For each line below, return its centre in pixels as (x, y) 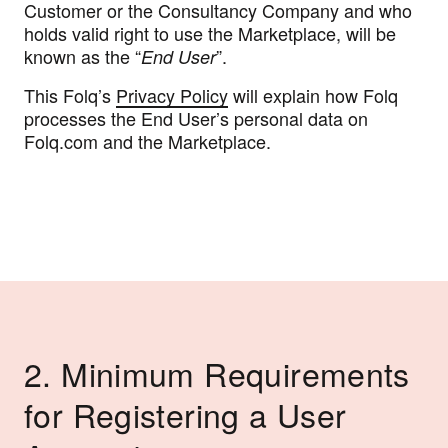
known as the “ (82, 55)
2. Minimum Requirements (217, 372)
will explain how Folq (313, 94)
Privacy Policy (172, 94)
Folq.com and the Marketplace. (147, 140)
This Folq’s (70, 94)
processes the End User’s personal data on (196, 117)
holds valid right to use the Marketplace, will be (210, 32)
